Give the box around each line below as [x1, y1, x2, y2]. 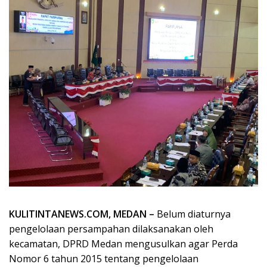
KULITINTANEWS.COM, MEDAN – [9, 207, 154, 221]
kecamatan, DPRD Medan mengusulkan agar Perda [9, 237, 238, 251]
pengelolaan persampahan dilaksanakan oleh [9, 222, 213, 236]
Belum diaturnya [154, 207, 231, 221]
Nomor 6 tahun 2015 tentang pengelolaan [9, 252, 198, 266]
